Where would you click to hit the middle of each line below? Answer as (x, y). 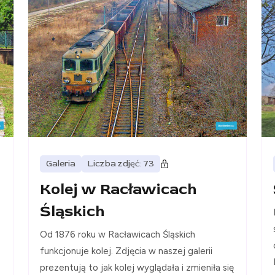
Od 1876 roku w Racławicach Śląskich (118, 235)
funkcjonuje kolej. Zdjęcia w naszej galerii (126, 251)
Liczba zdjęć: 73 (121, 164)
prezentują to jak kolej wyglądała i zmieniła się (137, 268)
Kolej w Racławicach (118, 190)
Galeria (61, 164)
